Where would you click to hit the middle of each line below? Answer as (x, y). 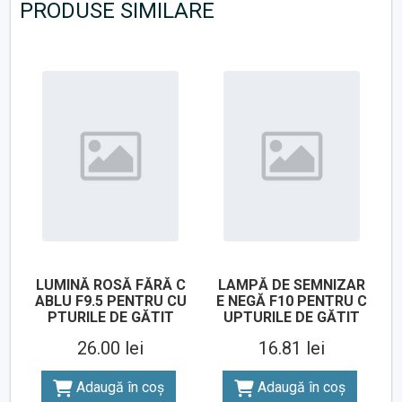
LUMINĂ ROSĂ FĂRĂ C (110, 285)
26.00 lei (110, 349)
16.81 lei (292, 349)
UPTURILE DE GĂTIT (292, 318)
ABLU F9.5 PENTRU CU (110, 301)
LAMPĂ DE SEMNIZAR (292, 285)
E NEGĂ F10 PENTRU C (292, 301)
